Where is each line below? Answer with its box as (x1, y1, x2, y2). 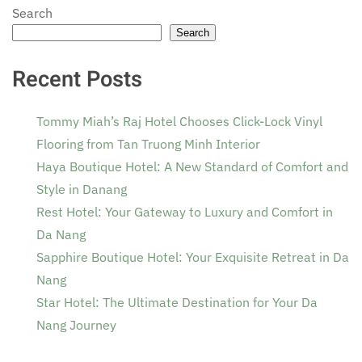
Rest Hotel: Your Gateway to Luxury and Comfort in (36, 204, 333, 221)
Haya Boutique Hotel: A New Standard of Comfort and (36, 158, 348, 175)
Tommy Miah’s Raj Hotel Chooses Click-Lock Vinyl (36, 113, 322, 130)
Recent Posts (12, 63, 142, 96)
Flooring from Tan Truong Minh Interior (36, 136, 260, 153)
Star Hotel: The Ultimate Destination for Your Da (36, 294, 318, 311)
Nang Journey (36, 317, 116, 334)
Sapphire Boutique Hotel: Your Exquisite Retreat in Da (36, 249, 349, 266)
